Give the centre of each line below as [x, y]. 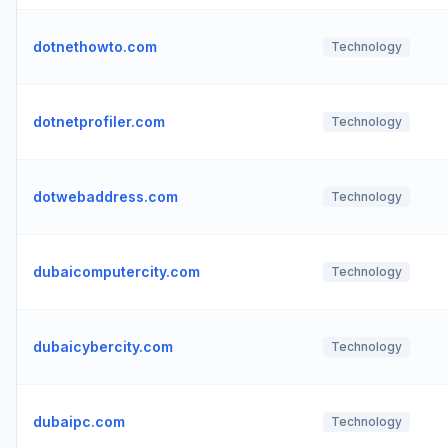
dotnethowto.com [95, 46]
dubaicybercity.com [103, 346]
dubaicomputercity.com [116, 271]
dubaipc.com [79, 421]
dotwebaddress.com [105, 196]
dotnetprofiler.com [99, 121]
